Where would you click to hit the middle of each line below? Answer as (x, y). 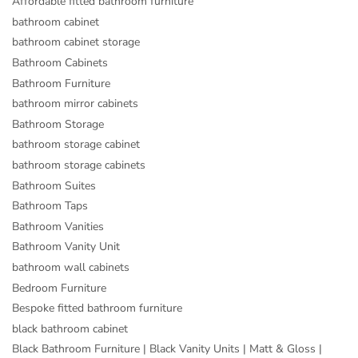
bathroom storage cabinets (79, 165)
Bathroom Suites (54, 185)
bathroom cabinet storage (76, 42)
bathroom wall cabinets (71, 267)
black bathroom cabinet (70, 328)
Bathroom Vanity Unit (66, 247)
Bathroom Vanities (58, 226)
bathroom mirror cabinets (75, 104)
